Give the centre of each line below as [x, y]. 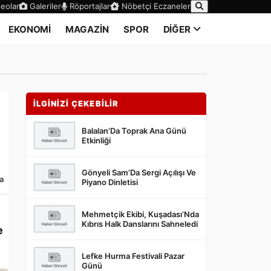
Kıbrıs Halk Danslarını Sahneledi [140, 224]
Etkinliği [96, 140]
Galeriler [44, 6]
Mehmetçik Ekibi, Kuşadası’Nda [140, 214]
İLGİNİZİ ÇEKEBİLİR [76, 103]
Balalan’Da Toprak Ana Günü [134, 131]
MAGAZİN [87, 29]
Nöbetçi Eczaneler [155, 6]
